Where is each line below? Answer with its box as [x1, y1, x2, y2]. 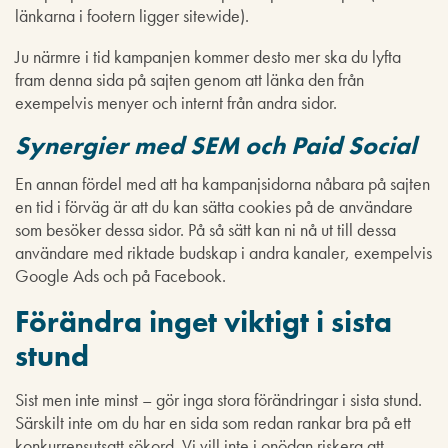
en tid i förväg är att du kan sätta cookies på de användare [15, 195, 413, 219]
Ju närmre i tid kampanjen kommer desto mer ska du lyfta [15, 44, 401, 68]
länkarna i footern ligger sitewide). [15, 3, 249, 27]
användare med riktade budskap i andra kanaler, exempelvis [15, 241, 432, 265]
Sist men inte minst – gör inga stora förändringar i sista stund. [15, 388, 422, 412]
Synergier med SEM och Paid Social [15, 128, 417, 162]
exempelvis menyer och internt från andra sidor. [15, 90, 337, 114]
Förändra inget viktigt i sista [15, 303, 392, 342]
